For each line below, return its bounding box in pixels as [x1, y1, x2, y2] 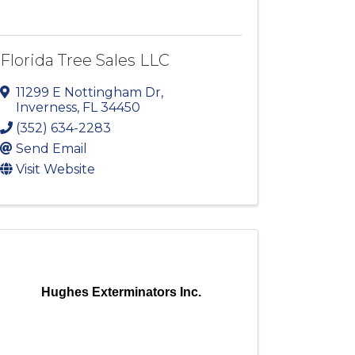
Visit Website [16, 162, 96, 177]
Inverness [16, 100, 78, 116]
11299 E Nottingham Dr [16, 85, 162, 101]
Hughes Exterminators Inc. [40, 285, 201, 300]
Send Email [16, 141, 88, 157]
